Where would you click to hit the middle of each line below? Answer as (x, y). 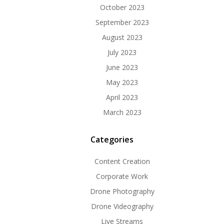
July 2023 (122, 52)
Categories (112, 139)
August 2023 (122, 37)
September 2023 (122, 22)
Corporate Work (122, 176)
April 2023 (122, 97)
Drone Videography (122, 206)
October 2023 (122, 7)
